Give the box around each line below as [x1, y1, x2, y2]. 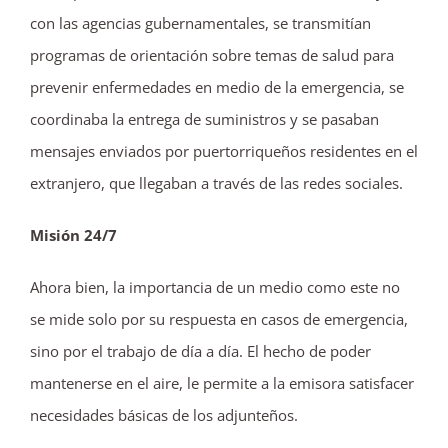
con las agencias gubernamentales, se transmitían [30, 12, 371, 33]
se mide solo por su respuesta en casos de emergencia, [30, 308, 408, 329]
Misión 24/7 [30, 224, 117, 245]
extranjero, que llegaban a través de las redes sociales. [30, 172, 403, 193]
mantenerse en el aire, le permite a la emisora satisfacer [30, 372, 414, 393]
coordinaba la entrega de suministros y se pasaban [30, 108, 379, 129]
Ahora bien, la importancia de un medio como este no [30, 276, 400, 297]
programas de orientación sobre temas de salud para [30, 44, 394, 65]
